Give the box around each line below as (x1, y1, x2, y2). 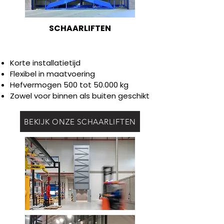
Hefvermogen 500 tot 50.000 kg (10, 79, 128, 90)
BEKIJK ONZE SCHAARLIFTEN (24, 116, 136, 126)
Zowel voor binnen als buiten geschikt (10, 90, 149, 101)
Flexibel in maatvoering (10, 68, 95, 79)
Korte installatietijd (10, 57, 80, 68)
